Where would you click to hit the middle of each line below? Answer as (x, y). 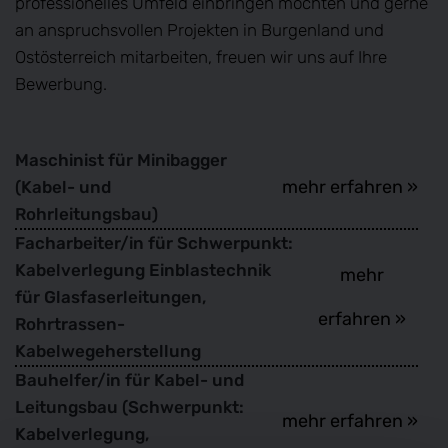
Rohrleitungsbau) (86, 213)
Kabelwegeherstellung (108, 350)
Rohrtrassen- (70, 323)
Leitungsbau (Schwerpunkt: (129, 406)
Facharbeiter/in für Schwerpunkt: (154, 242)
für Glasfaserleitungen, (110, 296)
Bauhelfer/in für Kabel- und (129, 379)
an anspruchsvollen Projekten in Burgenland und (199, 29)
